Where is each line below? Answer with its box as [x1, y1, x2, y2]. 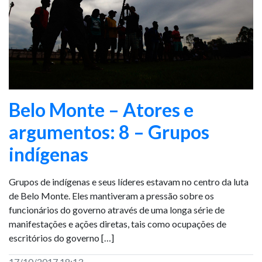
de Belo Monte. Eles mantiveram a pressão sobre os [9, 190, 214, 201]
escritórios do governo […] [9, 232, 114, 243]
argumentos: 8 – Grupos [9, 120, 209, 143]
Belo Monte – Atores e [9, 98, 194, 121]
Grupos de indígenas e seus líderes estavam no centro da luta [9, 176, 249, 187]
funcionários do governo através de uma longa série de [9, 204, 225, 215]
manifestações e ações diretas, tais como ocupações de [9, 218, 226, 229]
